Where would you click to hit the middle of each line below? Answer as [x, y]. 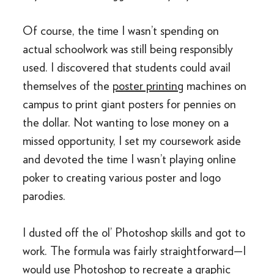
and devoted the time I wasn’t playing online [130, 159]
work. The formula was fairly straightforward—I [135, 251]
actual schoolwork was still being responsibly [128, 49]
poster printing [148, 86]
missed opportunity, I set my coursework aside [132, 141]
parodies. [44, 196]
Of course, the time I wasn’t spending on [121, 31]
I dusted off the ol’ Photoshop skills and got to [134, 232]
